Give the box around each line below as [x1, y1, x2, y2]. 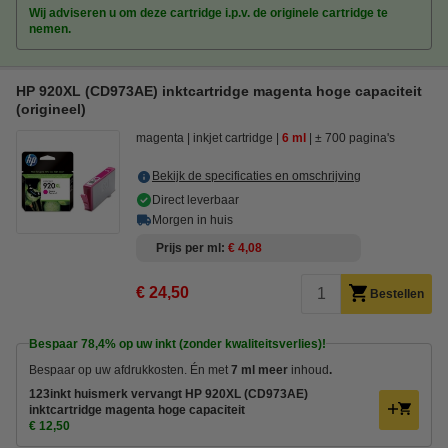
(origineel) [16, 100, 86, 117]
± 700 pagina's [315, 130, 395, 145]
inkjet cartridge [193, 130, 273, 145]
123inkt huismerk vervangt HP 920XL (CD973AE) [29, 386, 308, 401]
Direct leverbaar [152, 192, 239, 207]
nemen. [29, 21, 71, 36]
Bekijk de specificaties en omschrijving [152, 168, 361, 183]
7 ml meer [231, 362, 291, 377]
